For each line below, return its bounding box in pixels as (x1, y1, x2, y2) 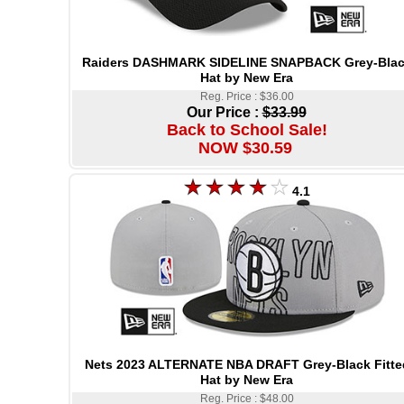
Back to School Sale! (167, 121, 327, 140)
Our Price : (186, 105, 262, 121)
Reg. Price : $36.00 (200, 90, 294, 104)
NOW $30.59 (198, 139, 292, 158)
